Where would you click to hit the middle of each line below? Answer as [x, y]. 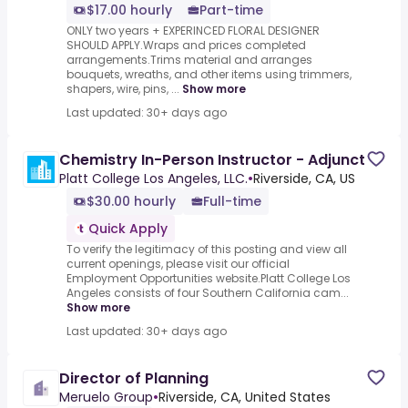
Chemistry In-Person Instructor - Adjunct [212, 160]
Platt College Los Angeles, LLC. [153, 179]
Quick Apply [128, 229]
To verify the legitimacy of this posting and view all [207, 250]
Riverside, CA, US [304, 179]
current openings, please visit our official [178, 264]
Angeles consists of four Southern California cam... [208, 293]
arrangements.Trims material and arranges [189, 60]
